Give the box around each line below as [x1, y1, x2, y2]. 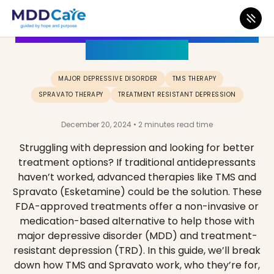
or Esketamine [86, 40, 188, 60]
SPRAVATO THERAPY [38, 90, 103, 99]
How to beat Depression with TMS [15, 23, 259, 43]
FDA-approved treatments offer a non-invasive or [15, 199, 259, 213]
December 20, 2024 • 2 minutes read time [61, 119, 213, 130]
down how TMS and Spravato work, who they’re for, [14, 258, 260, 272]
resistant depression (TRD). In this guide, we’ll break [13, 243, 261, 257]
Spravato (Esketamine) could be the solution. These [12, 185, 262, 199]
